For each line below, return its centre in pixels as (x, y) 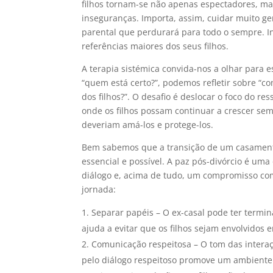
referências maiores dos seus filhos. (155, 46)
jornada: (99, 190)
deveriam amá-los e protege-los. (148, 125)
